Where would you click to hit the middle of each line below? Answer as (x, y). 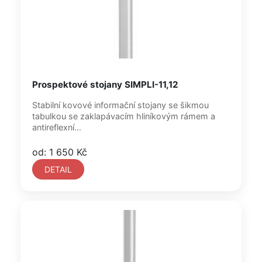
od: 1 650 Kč (60, 152)
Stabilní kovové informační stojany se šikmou (120, 105)
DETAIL (58, 169)
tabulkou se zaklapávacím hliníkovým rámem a (124, 116)
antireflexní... (57, 127)
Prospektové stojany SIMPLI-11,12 (105, 85)
